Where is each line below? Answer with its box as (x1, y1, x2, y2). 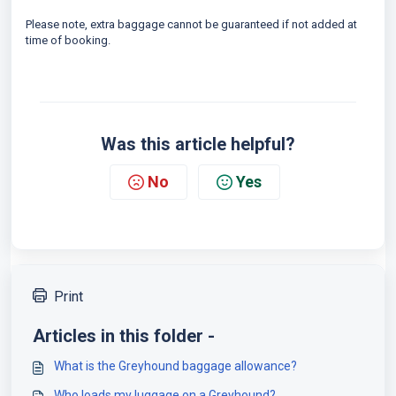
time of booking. (26, 34, 110, 47)
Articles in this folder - (33, 325, 215, 346)
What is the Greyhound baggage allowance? (54, 359, 297, 373)
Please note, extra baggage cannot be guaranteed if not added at (26, 18, 357, 31)
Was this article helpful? (101, 133, 295, 155)
